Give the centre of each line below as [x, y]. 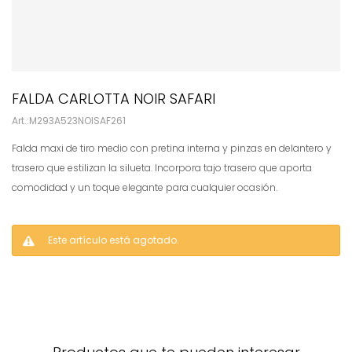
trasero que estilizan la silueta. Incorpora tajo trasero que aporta [162, 168]
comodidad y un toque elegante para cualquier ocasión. [145, 187]
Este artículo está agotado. [114, 240]
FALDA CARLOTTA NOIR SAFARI [114, 99]
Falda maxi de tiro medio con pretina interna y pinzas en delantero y [172, 148]
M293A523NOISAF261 [77, 121]
